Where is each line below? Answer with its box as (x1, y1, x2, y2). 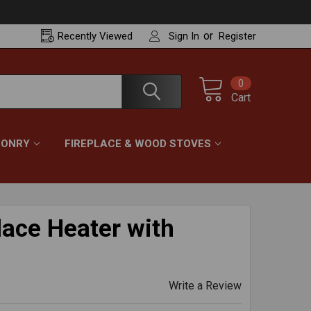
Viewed (99, 30, 133, 42)
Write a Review (169, 279, 242, 292)
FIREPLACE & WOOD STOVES (65, 137, 211, 150)
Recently (58, 30, 100, 42)
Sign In (169, 30, 200, 42)
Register (219, 30, 256, 42)
